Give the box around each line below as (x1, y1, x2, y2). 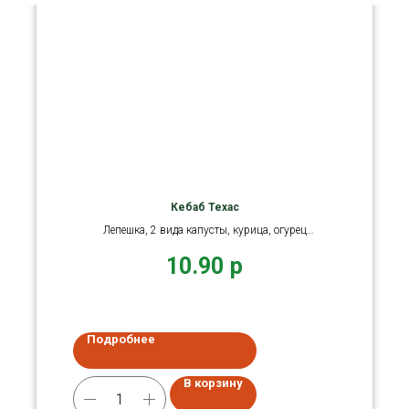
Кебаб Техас (170, 201, 239, 215)
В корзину (184, 376, 243, 390)
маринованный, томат (149, 240, 260, 254)
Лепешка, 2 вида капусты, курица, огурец (102, 224, 307, 237)
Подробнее (87, 332, 155, 346)
